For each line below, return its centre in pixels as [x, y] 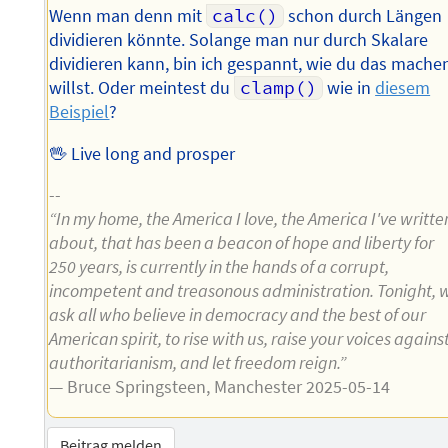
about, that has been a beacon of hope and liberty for [242, 243]
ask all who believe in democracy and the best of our [238, 315]
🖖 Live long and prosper [142, 153]
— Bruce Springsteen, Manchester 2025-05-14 [220, 387]
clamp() [278, 88]
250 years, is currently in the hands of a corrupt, [219, 267]
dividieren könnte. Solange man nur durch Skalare [239, 40]
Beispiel [79, 112]
